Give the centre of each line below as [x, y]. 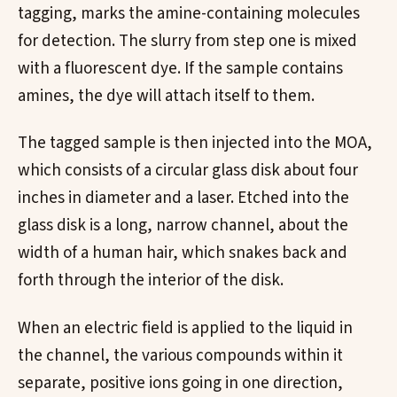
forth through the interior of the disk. [151, 281]
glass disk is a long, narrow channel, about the [183, 226]
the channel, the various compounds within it [180, 356]
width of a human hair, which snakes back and [183, 253]
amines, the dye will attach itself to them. [166, 96]
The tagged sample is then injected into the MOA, [195, 144]
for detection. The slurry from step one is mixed [187, 41]
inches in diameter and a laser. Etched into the [183, 198]
